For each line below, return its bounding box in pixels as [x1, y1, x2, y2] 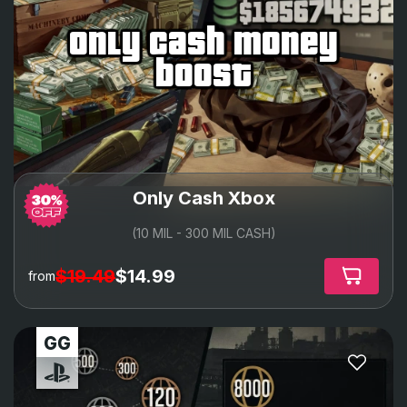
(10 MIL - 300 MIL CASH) [131, 224, 276, 241]
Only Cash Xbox [132, 186, 275, 209]
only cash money [69, 20, 338, 65]
